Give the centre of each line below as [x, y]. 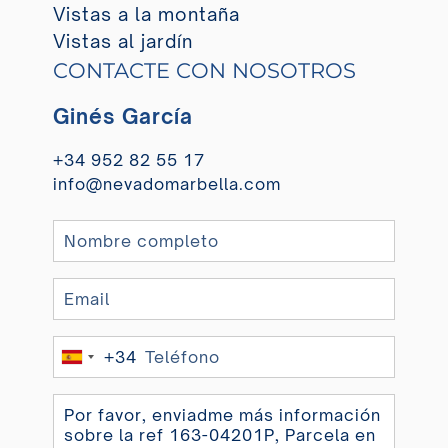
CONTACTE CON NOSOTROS [204, 71]
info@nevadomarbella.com [166, 184]
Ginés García [122, 117]
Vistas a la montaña [146, 14]
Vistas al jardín [122, 41]
